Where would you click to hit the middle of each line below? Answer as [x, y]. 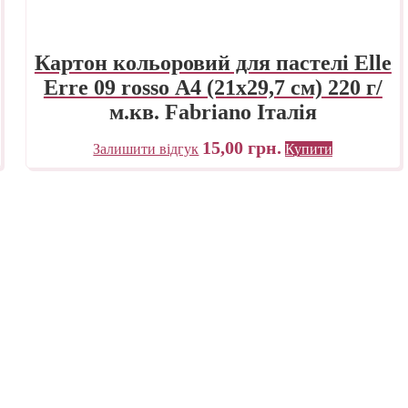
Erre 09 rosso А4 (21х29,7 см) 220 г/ [213, 87]
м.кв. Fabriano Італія [213, 112]
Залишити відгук [146, 148]
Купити [309, 148]
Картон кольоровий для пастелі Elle [213, 62]
